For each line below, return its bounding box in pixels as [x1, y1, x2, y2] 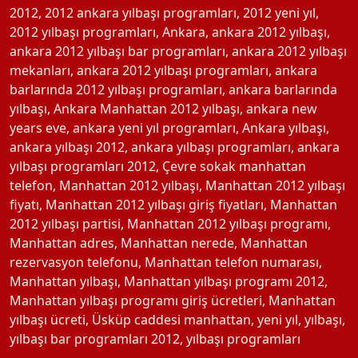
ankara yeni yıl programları [73, 118, 236, 137]
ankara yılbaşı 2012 [10, 137, 125, 156]
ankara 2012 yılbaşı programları [77, 61, 268, 79]
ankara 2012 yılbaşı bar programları [10, 42, 225, 60]
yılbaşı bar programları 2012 [10, 329, 180, 348]
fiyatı [10, 195, 39, 213]
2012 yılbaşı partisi [10, 214, 121, 233]
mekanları [10, 61, 70, 79]
